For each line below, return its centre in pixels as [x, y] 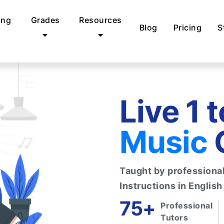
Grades [45, 20]
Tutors [174, 217]
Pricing [187, 27]
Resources [100, 20]
